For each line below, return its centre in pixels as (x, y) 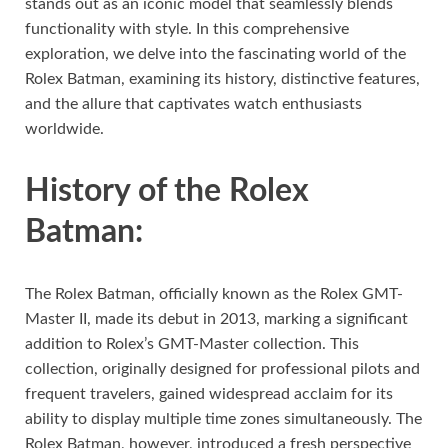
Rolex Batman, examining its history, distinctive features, (222, 78)
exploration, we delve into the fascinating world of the (215, 53)
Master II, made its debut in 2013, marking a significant (216, 318)
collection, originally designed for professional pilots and (222, 368)
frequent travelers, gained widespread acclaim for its (209, 393)
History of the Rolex (167, 190)
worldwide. (64, 128)
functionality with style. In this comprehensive (187, 28)
